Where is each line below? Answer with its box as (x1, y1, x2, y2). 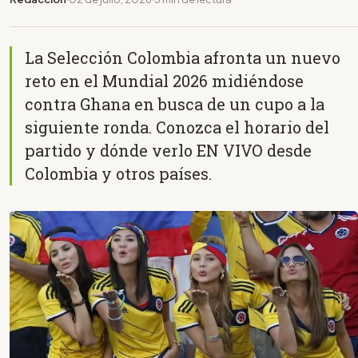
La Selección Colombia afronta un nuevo (25, 46, 340, 68)
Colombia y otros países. (25, 162, 212, 184)
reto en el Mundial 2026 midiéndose (25, 70, 304, 91)
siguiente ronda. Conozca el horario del (25, 116, 329, 137)
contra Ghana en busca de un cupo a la (25, 93, 324, 114)
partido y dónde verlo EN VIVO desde (25, 139, 312, 161)
